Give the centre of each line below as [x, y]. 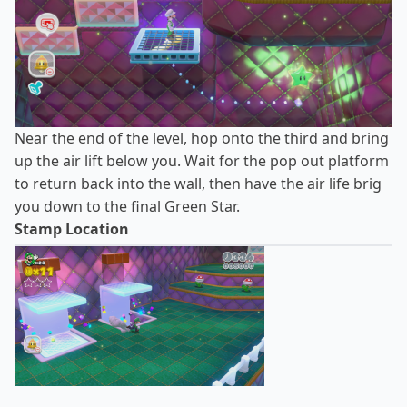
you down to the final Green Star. [127, 207]
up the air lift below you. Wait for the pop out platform [202, 161]
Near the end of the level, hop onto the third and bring [202, 139]
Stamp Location [72, 229]
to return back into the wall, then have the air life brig [198, 184]
